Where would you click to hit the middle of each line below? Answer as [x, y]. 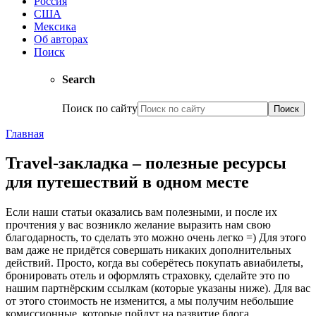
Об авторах [61, 39]
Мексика [55, 26]
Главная [25, 133]
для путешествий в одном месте [127, 182]
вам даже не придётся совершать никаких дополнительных [148, 250]
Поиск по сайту [100, 108]
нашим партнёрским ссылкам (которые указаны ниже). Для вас [158, 288]
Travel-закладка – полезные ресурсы [146, 163]
